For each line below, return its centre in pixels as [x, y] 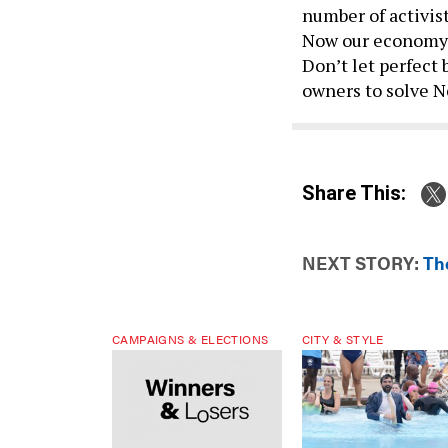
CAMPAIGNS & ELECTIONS [190, 339]
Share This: [360, 192]
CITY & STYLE [343, 339]
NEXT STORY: [360, 263]
